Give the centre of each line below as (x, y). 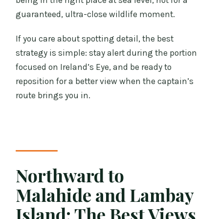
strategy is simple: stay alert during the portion (107, 53)
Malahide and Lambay (105, 194)
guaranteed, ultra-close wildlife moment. (96, 14)
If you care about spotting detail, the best (95, 39)
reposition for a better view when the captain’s (105, 81)
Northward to (70, 175)
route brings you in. (53, 96)
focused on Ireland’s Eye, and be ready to (94, 67)
